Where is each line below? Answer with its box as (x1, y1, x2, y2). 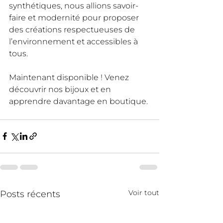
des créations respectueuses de (9, 24, 137, 34)
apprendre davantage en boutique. (9, 96, 148, 106)
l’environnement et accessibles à (9, 36, 140, 46)
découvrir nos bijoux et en (9, 84, 113, 94)
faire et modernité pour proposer (9, 12, 141, 22)
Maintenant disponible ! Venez (9, 72, 131, 82)
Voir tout (128, 188, 159, 197)
